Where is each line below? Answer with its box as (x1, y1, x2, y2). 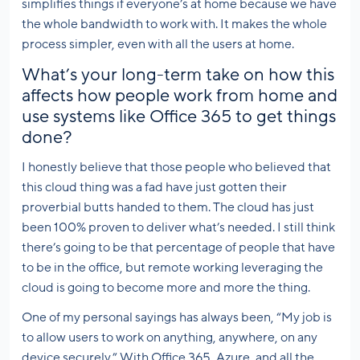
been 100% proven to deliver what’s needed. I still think (22, 220, 335, 235)
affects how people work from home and (22, 86, 337, 106)
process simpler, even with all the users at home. (22, 37, 294, 52)
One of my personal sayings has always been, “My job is (22, 310, 332, 325)
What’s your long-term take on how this (22, 65, 334, 85)
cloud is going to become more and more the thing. (22, 280, 310, 296)
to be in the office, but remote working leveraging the (22, 260, 323, 276)
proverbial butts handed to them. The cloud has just (22, 200, 314, 215)
